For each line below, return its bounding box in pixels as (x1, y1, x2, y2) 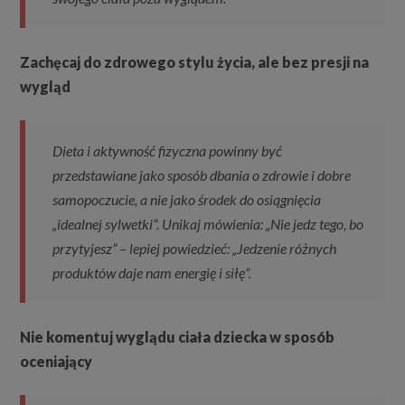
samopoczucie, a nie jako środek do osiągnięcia (52, 191, 322, 209)
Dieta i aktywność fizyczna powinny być (52, 142, 283, 160)
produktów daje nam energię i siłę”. (52, 264, 252, 282)
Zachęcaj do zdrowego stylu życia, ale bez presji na (20, 53, 370, 71)
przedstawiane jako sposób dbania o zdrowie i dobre (52, 166, 352, 184)
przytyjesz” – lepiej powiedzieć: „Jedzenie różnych (52, 240, 337, 258)
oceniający (20, 353, 93, 371)
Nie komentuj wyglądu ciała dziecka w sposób (20, 328, 335, 346)
